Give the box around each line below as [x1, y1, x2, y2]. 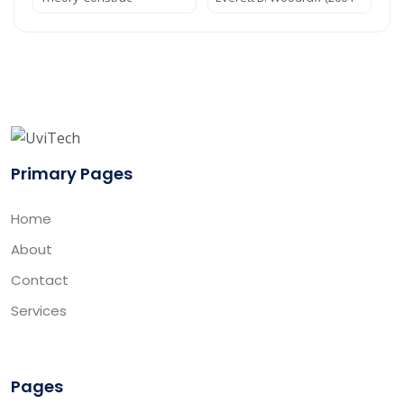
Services [11, 301, 67, 320]
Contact [11, 271, 69, 289]
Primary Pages [11, 162, 133, 185]
